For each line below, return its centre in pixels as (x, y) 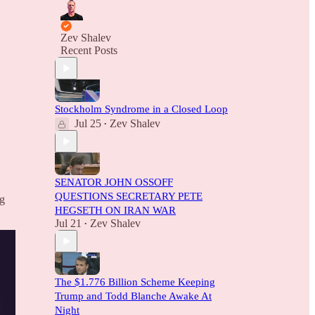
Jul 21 (68, 223)
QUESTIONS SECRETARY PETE (129, 196)
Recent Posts (89, 50)
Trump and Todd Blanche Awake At (133, 296)
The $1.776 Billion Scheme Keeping (135, 282)
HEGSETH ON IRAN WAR (115, 210)
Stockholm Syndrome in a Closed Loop (141, 109)
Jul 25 (88, 123)
